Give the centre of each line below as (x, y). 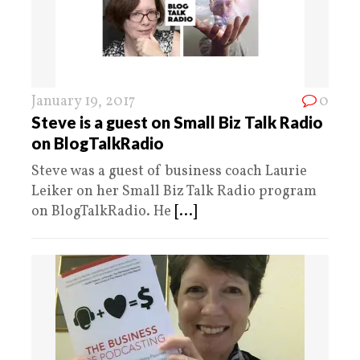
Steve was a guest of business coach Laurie (169, 172)
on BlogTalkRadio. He (103, 212)
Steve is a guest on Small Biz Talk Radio (177, 123)
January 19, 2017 (83, 102)
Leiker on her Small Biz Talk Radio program (174, 192)
